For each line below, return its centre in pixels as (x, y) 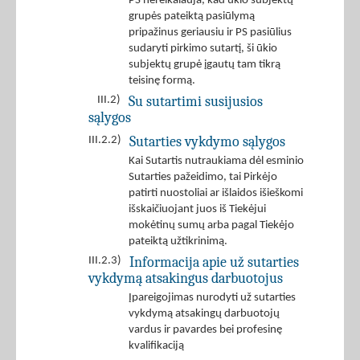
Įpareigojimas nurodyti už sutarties (212, 298)
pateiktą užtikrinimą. (178, 242)
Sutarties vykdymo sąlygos (207, 142)
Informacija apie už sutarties (214, 262)
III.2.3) (105, 261)
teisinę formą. (162, 81)
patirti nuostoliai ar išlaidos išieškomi (216, 194)
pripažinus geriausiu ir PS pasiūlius (210, 33)
